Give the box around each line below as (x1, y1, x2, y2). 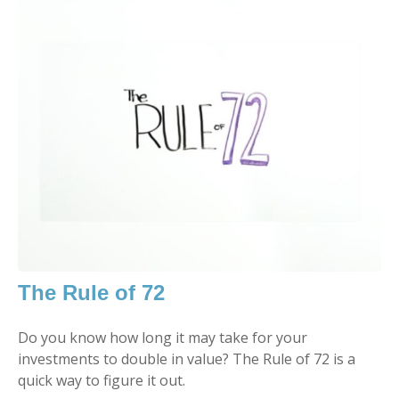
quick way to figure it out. (18, 370, 185, 390)
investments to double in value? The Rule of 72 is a (18, 348, 355, 369)
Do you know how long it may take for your (18, 327, 307, 347)
